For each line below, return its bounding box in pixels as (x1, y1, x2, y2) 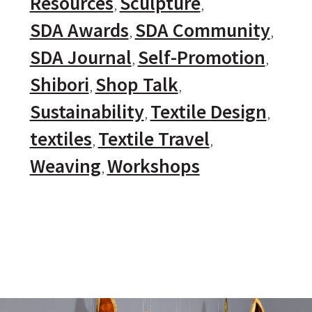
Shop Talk (95, 72, 178, 97)
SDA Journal (29, 45, 132, 70)
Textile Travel (97, 127, 210, 151)
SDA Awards (29, 18, 129, 42)
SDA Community (134, 18, 270, 42)
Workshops (107, 154, 200, 178)
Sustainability (29, 100, 144, 124)
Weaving (29, 154, 101, 178)
